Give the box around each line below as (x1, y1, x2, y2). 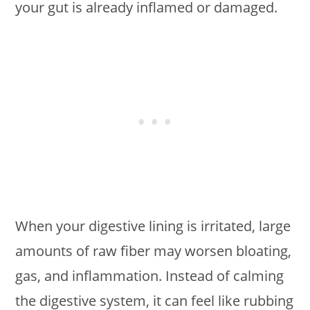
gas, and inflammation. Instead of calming (15, 266, 284, 285)
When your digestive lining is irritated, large (15, 216, 291, 235)
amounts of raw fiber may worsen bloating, (15, 241, 292, 260)
